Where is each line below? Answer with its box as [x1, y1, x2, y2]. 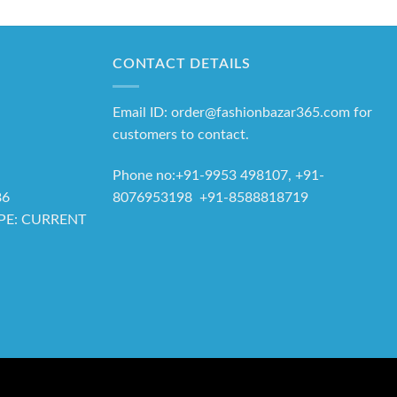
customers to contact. [113, 128, 249, 142]
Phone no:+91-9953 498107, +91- [113, 167, 324, 183]
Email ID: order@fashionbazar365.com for [113, 105, 372, 120]
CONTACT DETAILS [113, 57, 251, 72]
